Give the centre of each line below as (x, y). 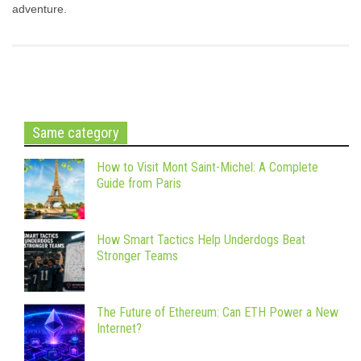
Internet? (119, 329)
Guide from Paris (141, 184)
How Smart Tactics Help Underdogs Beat (201, 240)
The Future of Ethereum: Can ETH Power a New (218, 313)
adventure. (39, 9)
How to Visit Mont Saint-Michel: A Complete (207, 168)
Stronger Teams (137, 256)
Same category (76, 133)
